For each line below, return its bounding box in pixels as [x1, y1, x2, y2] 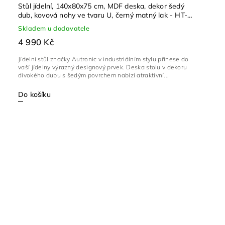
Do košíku [18, 90, 51, 99]
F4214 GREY [18, 20, 60, 29]
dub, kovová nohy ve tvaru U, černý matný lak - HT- [18, 11, 187, 20]
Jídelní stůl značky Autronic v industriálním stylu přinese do [18, 55, 189, 63]
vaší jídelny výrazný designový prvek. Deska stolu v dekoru [18, 63, 187, 71]
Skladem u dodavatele [18, 24, 89, 33]
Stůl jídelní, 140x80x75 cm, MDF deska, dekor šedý [18, 2, 184, 11]
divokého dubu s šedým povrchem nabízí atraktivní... [18, 71, 169, 79]
